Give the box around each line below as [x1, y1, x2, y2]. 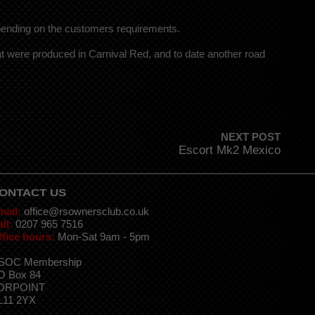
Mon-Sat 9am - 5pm [55, 231, 150, 243]
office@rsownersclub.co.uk [24, 205, 149, 218]
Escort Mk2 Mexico [178, 143, 281, 157]
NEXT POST [220, 131, 281, 143]
